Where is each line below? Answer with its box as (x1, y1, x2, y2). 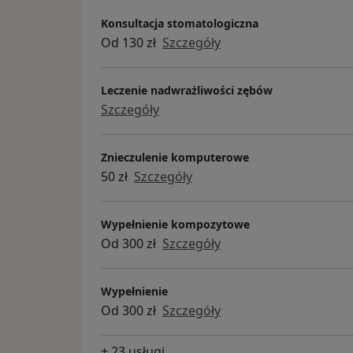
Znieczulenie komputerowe (101, 149, 249, 165)
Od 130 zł (101, 33, 156, 51)
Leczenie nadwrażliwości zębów (101, 82, 273, 98)
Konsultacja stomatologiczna (101, 15, 258, 31)
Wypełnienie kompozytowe (101, 216, 250, 232)
